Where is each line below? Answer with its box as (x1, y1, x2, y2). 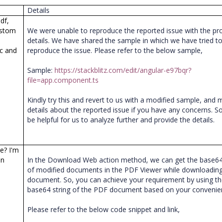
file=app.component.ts (27, 75, 99, 85)
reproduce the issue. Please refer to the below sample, (27, 46, 207, 55)
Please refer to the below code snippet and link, (27, 205, 184, 214)
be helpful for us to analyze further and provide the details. (27, 115, 219, 124)
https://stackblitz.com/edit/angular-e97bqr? (55, 65, 192, 75)
